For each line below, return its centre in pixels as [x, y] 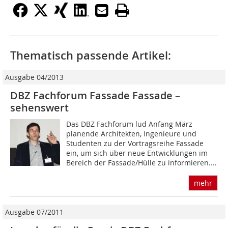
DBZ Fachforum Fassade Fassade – [95, 96]
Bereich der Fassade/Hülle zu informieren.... [142, 163]
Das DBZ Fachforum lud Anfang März [130, 124]
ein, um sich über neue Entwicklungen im [137, 153]
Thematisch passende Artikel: [91, 56]
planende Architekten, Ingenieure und [132, 134]
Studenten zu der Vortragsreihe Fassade [135, 144]
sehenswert [39, 108]
